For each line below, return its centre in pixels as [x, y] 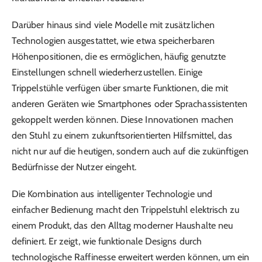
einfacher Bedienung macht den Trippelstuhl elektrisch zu [126, 210]
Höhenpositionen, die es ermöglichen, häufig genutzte [119, 56]
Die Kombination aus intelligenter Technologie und [112, 194]
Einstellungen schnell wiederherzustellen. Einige [107, 72]
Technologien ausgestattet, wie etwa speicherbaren [113, 40]
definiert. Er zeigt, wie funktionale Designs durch [107, 242]
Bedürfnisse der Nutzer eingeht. [74, 167]
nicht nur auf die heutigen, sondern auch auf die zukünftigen [130, 151]
